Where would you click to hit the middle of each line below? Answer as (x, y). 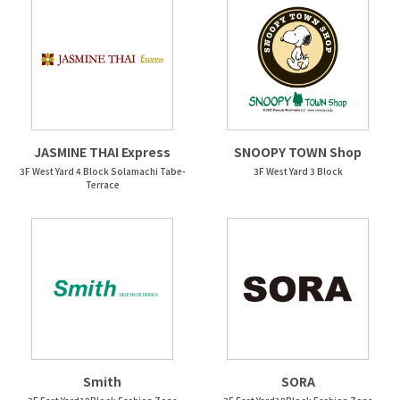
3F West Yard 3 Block (298, 171)
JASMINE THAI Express (102, 151)
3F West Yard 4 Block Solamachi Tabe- (102, 171)
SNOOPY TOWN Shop (298, 151)
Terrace (102, 184)
